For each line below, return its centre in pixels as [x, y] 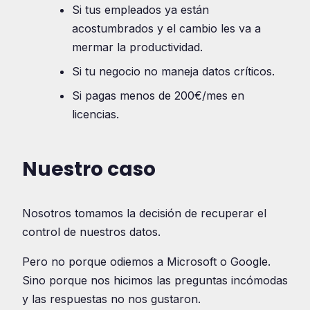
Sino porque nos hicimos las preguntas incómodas [155, 280]
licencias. [95, 114]
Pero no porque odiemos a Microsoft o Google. [146, 261]
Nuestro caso [89, 169]
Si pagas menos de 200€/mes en [158, 95]
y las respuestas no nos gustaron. [111, 299]
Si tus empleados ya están [140, 9]
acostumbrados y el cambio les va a [166, 28]
